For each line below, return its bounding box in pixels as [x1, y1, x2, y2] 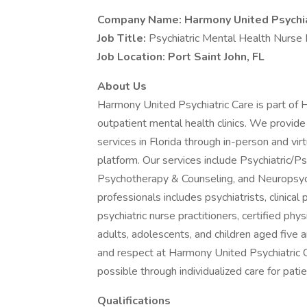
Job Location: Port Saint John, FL [97, 49, 265, 64]
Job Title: [97, 31, 149, 46]
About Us [97, 79, 147, 94]
